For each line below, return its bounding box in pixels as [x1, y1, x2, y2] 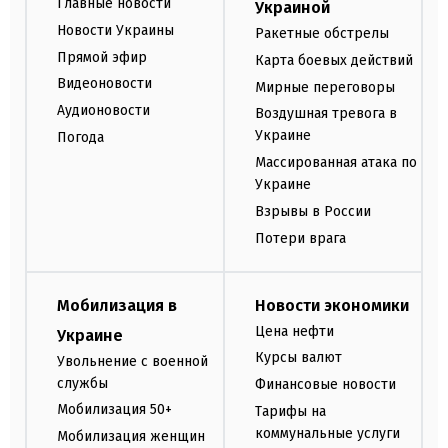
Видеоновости [57, 75, 152, 93]
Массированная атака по [255, 154, 417, 172]
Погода [57, 128, 104, 146]
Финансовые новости [255, 376, 396, 394]
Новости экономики [255, 295, 409, 315]
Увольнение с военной [57, 352, 208, 370]
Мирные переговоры [255, 78, 395, 96]
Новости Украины [57, 21, 174, 39]
